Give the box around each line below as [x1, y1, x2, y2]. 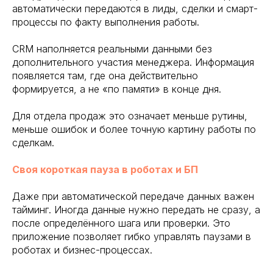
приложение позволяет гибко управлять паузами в [12, 230, 251, 243]
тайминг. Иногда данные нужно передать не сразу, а [12, 203, 260, 216]
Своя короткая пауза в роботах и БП [12, 163, 198, 175]
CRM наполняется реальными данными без [12, 42, 212, 55]
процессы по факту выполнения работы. [12, 15, 199, 28]
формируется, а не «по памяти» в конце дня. [12, 82, 221, 95]
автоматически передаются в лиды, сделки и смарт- [12, 2, 258, 15]
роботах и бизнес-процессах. [12, 243, 152, 256]
